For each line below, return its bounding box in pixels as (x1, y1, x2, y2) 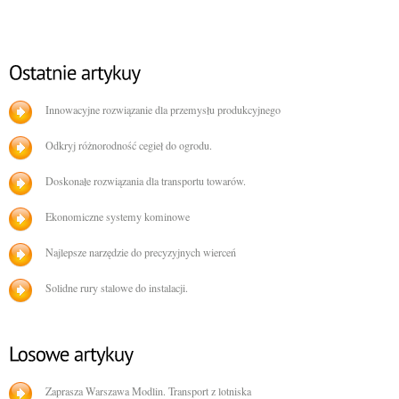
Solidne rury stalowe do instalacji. (45, 281, 188, 296)
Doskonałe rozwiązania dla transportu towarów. (45, 174, 246, 189)
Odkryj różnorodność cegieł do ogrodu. (45, 138, 212, 153)
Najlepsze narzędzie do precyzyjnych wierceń (45, 245, 236, 260)
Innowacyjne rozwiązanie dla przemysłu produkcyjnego (45, 102, 281, 118)
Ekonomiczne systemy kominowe (45, 209, 190, 224)
